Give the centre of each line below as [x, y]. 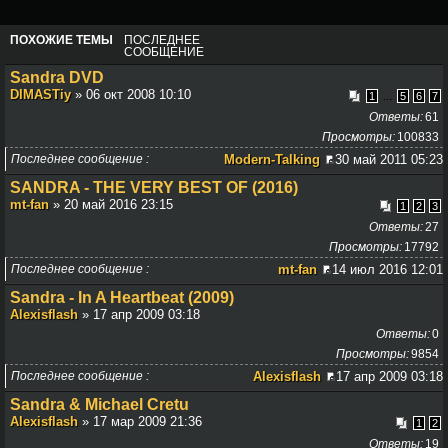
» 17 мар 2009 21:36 [140, 422]
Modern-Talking [272, 160]
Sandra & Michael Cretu [99, 405]
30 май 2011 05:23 [389, 160]
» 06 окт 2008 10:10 [131, 95]
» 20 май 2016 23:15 [111, 205]
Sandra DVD [57, 78]
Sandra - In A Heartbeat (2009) [122, 298]
